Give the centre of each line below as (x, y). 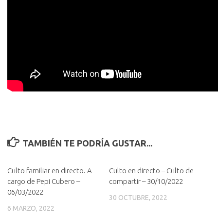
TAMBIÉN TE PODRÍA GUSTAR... (87, 143)
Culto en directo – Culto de (151, 171)
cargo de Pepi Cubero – (44, 181)
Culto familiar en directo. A (50, 171)
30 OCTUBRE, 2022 (138, 198)
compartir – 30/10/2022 (146, 181)
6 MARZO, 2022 (31, 208)
